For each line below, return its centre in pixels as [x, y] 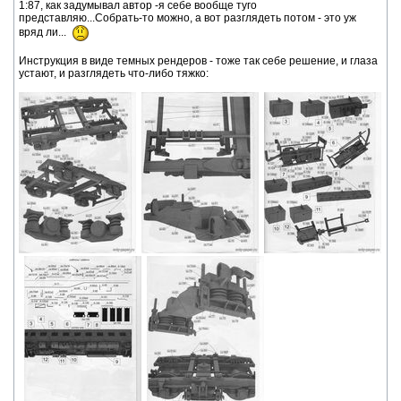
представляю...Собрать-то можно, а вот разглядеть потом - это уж [188, 18]
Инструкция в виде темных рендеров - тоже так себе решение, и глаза [198, 61]
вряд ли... [45, 33]
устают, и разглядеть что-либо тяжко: [114, 73]
